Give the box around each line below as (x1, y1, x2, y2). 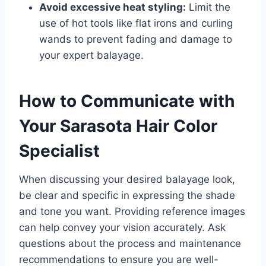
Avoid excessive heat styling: (39, 1, 186, 14)
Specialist (19, 141, 100, 161)
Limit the (186, 1, 230, 14)
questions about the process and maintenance (19, 237, 241, 250)
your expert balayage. (39, 49, 144, 62)
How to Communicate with (19, 91, 235, 112)
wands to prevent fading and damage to (39, 33, 232, 46)
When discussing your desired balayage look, (19, 173, 235, 186)
